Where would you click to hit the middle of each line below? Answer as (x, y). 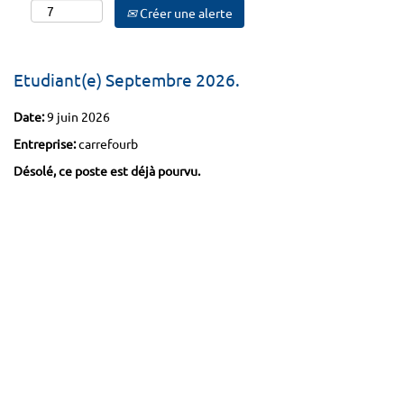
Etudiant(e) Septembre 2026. (127, 79)
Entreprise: (46, 143)
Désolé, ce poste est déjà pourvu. (107, 170)
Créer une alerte (185, 13)
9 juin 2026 (78, 116)
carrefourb (108, 143)
